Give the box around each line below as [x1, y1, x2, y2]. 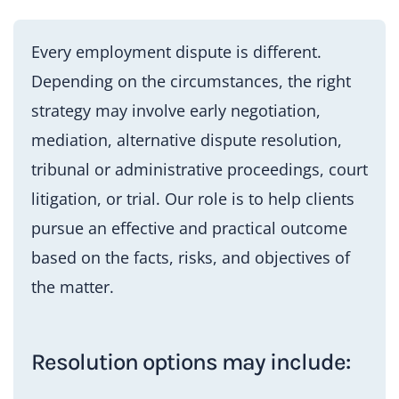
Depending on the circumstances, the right [31, 70, 351, 93]
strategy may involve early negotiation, [31, 100, 321, 122]
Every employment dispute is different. [31, 41, 322, 63]
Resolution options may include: [31, 347, 350, 376]
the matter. [31, 276, 114, 298]
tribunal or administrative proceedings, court [31, 159, 368, 181]
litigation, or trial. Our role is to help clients [31, 188, 354, 210]
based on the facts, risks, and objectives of [31, 247, 350, 269]
